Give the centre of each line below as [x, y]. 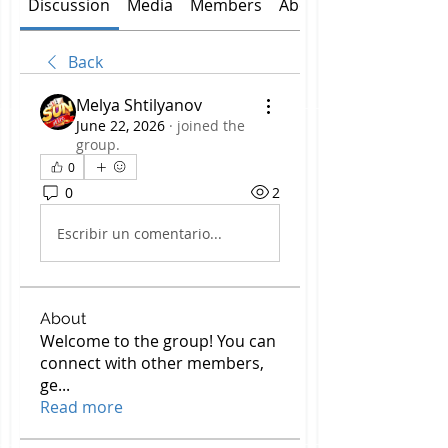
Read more [81, 407]
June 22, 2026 [120, 125]
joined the [211, 125]
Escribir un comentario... [139, 233]
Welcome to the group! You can [158, 341]
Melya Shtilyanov [139, 105]
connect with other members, [152, 363]
